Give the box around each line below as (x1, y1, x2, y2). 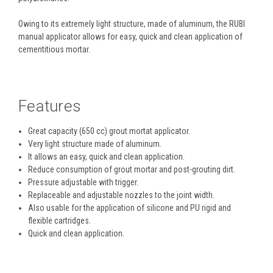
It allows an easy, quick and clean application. (28, 151, 185, 161)
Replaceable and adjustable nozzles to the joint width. (28, 190, 215, 200)
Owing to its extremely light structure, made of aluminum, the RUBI (18, 18, 245, 29)
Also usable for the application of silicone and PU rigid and (28, 202, 232, 213)
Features (18, 96, 81, 115)
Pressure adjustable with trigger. (28, 177, 139, 187)
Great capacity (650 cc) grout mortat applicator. (28, 126, 191, 136)
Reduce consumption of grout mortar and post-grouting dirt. (28, 164, 236, 174)
